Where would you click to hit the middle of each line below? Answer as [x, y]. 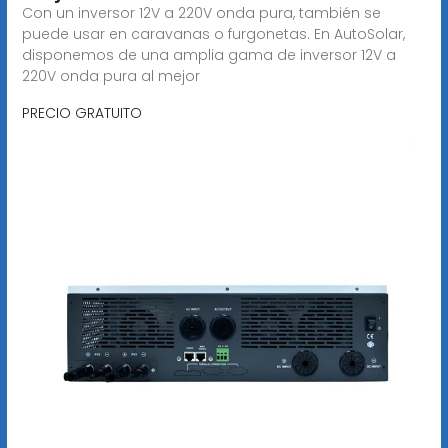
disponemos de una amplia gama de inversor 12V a [208, 54]
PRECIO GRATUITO [81, 112]
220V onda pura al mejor [110, 75]
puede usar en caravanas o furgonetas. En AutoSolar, [213, 33]
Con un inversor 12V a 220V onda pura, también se [201, 12]
